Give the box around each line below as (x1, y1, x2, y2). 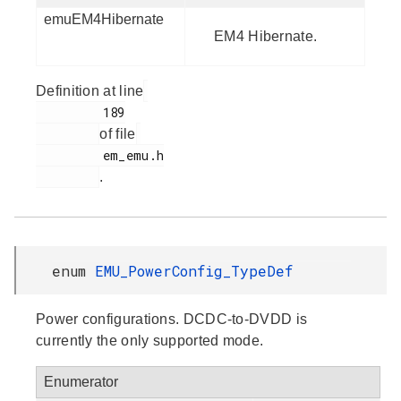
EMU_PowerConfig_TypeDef (95, 260, 293, 280)
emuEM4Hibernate (44, 11, 164, 27)
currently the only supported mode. (36, 332, 264, 348)
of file (99, 125, 136, 141)
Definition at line (36, 82, 144, 98)
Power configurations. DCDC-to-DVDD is (36, 311, 308, 327)
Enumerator (44, 373, 118, 389)
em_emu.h (36, 146, 103, 164)
